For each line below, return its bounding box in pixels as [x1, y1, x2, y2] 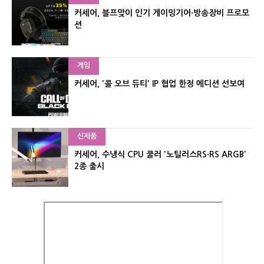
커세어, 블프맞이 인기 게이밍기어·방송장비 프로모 [74, 8, 249, 17]
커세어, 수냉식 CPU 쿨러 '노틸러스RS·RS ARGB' [74, 150, 246, 159]
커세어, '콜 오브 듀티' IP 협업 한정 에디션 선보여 [74, 79, 245, 88]
